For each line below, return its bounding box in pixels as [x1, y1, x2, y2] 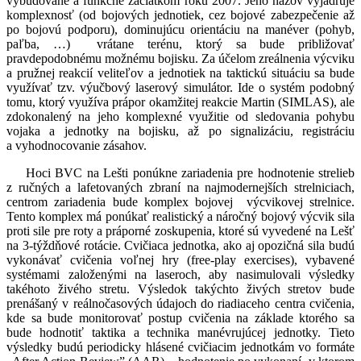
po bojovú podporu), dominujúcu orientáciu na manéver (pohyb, [6, 23, 355, 37]
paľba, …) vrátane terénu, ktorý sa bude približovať [6, 37, 355, 52]
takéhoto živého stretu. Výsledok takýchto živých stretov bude [6, 282, 355, 297]
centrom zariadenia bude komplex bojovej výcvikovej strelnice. [6, 195, 355, 210]
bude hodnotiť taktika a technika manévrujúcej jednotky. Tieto [6, 326, 355, 340]
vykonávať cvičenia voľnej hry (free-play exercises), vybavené [6, 253, 355, 268]
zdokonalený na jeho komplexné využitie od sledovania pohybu [6, 110, 355, 124]
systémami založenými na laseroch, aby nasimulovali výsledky [6, 268, 355, 282]
